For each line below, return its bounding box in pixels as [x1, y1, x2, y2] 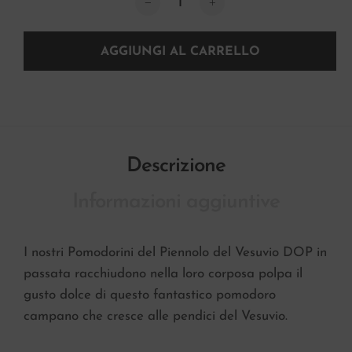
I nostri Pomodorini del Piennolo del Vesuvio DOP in [24, 246, 327, 260]
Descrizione [126, 156, 225, 178]
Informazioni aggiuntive [72, 192, 280, 214]
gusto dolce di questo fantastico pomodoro [24, 288, 276, 302]
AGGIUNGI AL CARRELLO [100, 46, 260, 59]
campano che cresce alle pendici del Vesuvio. [24, 310, 288, 324]
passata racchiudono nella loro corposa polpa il [24, 267, 302, 281]
